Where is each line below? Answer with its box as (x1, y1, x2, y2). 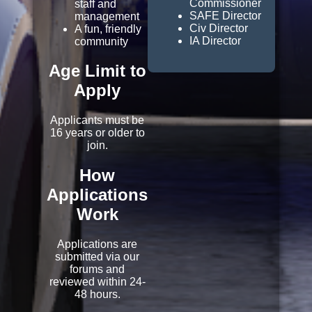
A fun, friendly (75, 22, 142, 35)
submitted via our (55, 251, 140, 263)
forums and (70, 263, 125, 276)
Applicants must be (50, 114, 145, 127)
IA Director (189, 34, 242, 47)
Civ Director (189, 22, 249, 34)
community (75, 35, 129, 47)
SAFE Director (189, 9, 262, 22)
